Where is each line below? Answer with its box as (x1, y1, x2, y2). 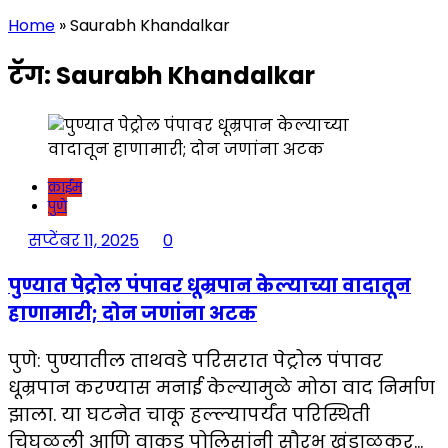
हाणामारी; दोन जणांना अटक (8, 300, 257, 328)
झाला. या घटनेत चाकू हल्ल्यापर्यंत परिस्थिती (8, 401, 370, 427)
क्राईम (48, 178, 82, 198)
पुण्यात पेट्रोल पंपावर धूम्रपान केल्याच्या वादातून (8, 272, 411, 300)
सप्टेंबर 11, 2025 (28, 229, 139, 253)
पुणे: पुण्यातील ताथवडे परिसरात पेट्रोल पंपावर (8, 347, 383, 373)
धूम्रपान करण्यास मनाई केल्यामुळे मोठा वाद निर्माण (8, 374, 435, 400)
